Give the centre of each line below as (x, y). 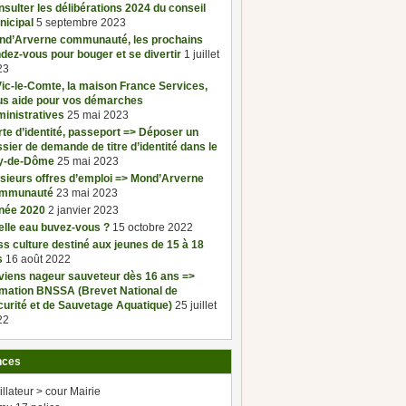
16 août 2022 (38, 259)
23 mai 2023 (87, 193)
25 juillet (196, 305)
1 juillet (202, 54)
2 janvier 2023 (83, 210)
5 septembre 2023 (81, 22)
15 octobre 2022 (153, 227)
